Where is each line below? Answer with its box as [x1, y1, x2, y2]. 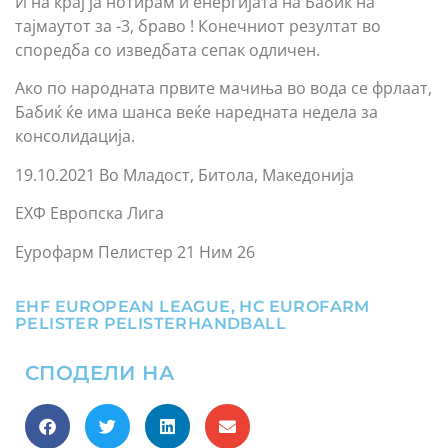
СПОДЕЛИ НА [25, 360, 175, 385]
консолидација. [15, 125, 135, 148]
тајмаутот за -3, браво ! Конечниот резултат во [15, 15, 381, 38]
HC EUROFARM [239, 296, 370, 316]
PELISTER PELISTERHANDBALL [15, 313, 286, 333]
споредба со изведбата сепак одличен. [15, 39, 320, 62]
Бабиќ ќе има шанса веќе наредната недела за [15, 101, 378, 124]
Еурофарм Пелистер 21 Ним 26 [15, 240, 255, 263]
